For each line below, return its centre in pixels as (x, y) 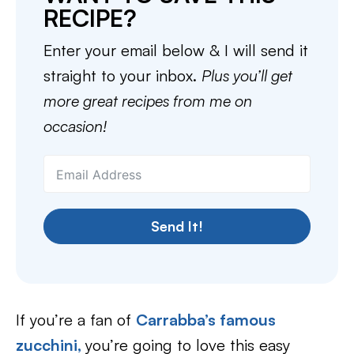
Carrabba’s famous (206, 320)
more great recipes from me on (148, 101)
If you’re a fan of (76, 320)
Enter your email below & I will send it (176, 50)
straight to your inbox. (122, 75)
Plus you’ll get (247, 75)
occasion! (75, 126)
